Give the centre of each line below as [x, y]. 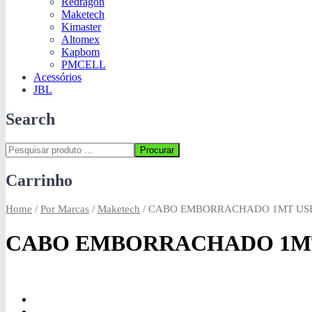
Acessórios [57, 77]
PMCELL [84, 64]
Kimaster [81, 26]
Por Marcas [65, 209]
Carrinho [39, 180]
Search [30, 119]
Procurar [157, 150]
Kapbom [80, 52]
